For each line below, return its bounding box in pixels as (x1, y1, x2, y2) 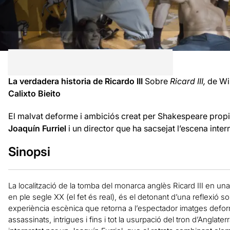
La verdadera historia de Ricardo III (8, 75, 145, 86)
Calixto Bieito (8, 88, 61, 99)
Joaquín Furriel (8, 123, 66, 133)
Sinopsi (8, 144, 50, 159)
